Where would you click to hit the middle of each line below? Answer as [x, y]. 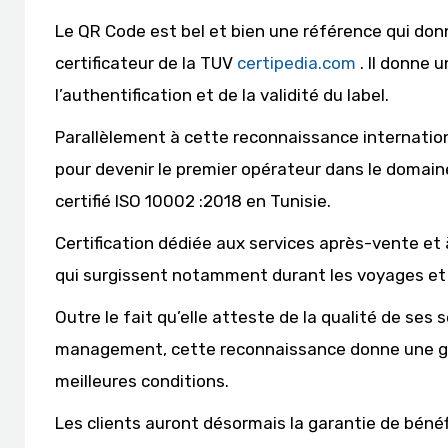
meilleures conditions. [142, 381]
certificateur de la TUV [146, 63]
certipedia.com [296, 63]
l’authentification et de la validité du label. [222, 95]
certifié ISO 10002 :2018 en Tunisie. [193, 201]
